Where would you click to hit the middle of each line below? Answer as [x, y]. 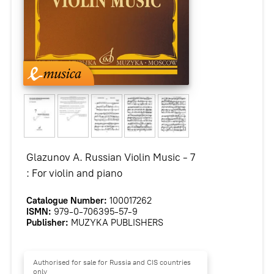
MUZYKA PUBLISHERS [116, 222]
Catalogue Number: [66, 200]
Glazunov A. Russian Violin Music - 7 [110, 157]
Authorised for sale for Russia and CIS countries [112, 262]
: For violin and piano [74, 173]
